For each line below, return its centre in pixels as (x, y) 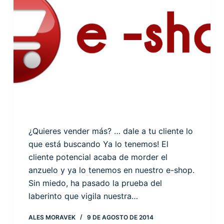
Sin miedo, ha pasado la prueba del (95, 183)
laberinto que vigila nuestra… (83, 196)
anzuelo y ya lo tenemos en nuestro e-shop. (111, 170)
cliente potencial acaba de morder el (98, 157)
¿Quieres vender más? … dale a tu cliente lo (110, 131)
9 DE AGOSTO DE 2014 (120, 217)
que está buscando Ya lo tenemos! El (98, 144)
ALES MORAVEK (52, 217)
